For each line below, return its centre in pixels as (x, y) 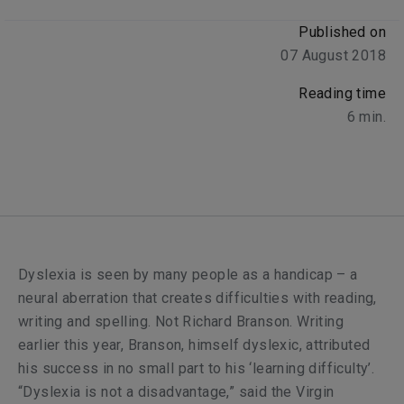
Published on (342, 32)
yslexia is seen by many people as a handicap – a (193, 275)
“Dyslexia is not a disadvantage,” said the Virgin (176, 392)
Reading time (342, 93)
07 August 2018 (333, 55)
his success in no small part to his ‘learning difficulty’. (197, 368)
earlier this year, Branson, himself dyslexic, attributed (194, 345)
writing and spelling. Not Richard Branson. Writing (181, 321)
